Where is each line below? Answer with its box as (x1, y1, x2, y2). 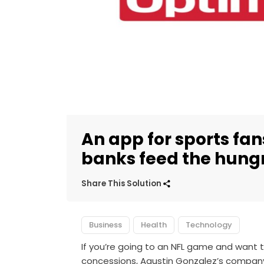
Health (141, 219, 167, 230)
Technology (186, 219, 233, 230)
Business (89, 219, 123, 230)
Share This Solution (81, 177, 164, 189)
